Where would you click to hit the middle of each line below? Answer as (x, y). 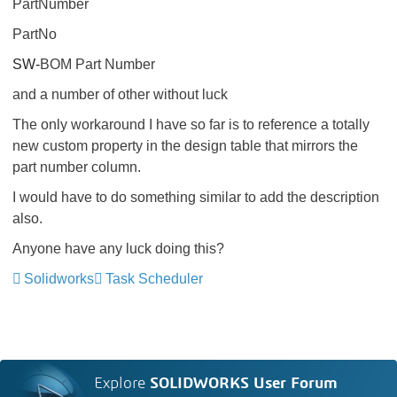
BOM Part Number (97, 64)
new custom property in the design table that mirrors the (185, 146)
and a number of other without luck (120, 94)
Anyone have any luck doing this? (118, 249)
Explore (122, 384)
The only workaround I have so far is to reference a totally (191, 125)
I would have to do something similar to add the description (196, 197)
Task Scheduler (154, 279)
